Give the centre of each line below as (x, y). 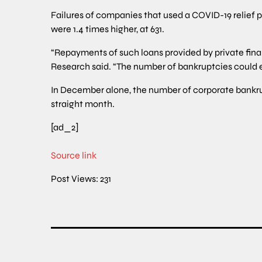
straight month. (83, 104)
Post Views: (75, 178)
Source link (74, 155)
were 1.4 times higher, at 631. (108, 29)
